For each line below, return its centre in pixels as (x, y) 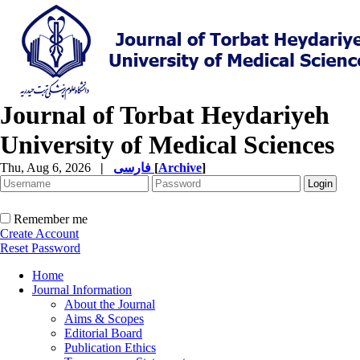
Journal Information (82, 290)
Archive (180, 168)
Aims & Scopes (104, 319)
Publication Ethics (110, 348)
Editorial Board (103, 333)
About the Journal (110, 304)
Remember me (51, 219)
